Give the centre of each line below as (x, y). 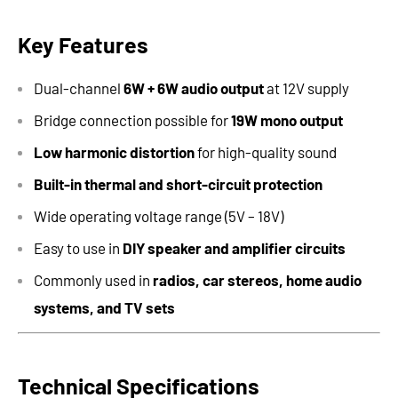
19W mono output (287, 120)
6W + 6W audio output (194, 88)
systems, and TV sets (104, 308)
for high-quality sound (266, 152)
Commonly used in (93, 280)
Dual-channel (79, 88)
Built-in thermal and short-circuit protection (178, 184)
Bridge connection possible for (132, 120)
